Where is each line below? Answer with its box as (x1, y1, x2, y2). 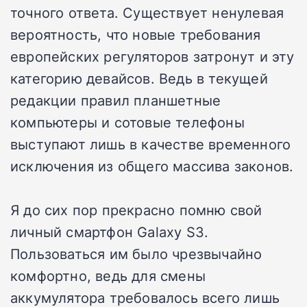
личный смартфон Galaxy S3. (10, 222, 209, 242)
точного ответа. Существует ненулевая (10, 3, 284, 23)
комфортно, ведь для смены (10, 266, 206, 286)
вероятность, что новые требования (10, 25, 261, 45)
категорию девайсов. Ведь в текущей (10, 69, 268, 88)
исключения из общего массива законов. (10, 156, 294, 176)
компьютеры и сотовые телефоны (10, 112, 245, 132)
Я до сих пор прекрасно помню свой (10, 200, 262, 220)
